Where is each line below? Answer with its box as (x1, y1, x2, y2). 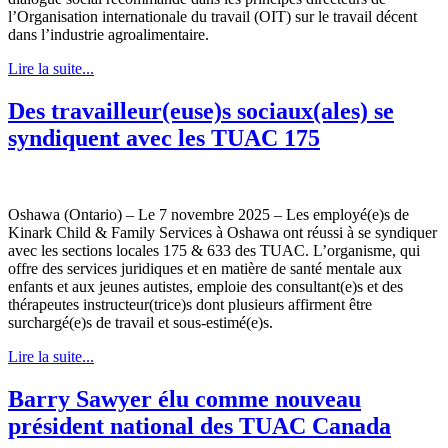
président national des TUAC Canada (8, 413, 391, 440)
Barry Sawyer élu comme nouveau (8, 386, 361, 413)
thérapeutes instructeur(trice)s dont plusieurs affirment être (8, 296, 372, 314)
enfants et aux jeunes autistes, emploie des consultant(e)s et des (8, 278, 403, 296)
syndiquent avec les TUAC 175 (8, 125, 320, 152)
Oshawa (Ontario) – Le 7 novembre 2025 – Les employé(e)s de (8, 206, 409, 224)
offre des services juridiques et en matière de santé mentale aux (8, 260, 402, 278)
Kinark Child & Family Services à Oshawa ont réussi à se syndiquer (8, 224, 437, 242)
